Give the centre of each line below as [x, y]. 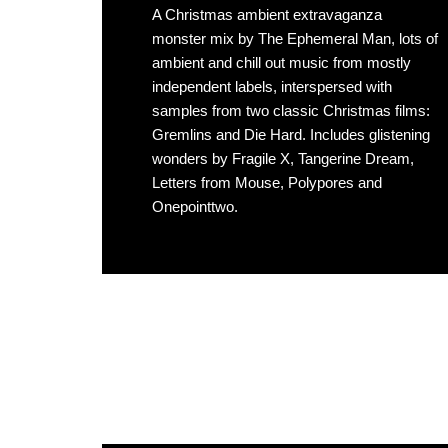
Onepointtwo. [195, 206]
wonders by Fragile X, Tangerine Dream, [283, 158]
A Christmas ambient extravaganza [267, 14]
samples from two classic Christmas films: [291, 110]
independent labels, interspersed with [272, 86]
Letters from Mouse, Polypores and [267, 182]
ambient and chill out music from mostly [281, 62]
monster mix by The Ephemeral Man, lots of [295, 38]
